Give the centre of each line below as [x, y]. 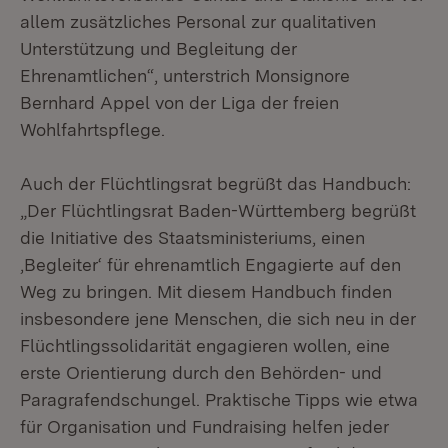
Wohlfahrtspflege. [92, 129]
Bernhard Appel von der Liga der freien [179, 102]
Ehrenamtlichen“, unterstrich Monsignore [185, 75]
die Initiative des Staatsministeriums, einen [192, 237]
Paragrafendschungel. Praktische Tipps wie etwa [219, 399]
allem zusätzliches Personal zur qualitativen [198, 21]
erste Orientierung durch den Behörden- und [201, 372]
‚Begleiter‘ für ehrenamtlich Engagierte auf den [210, 264]
